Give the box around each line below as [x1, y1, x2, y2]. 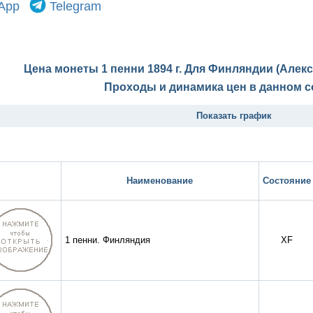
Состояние [262, 175, 311, 187]
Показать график [196, 110, 272, 122]
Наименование [126, 175, 193, 187]
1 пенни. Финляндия [64, 235, 150, 246]
